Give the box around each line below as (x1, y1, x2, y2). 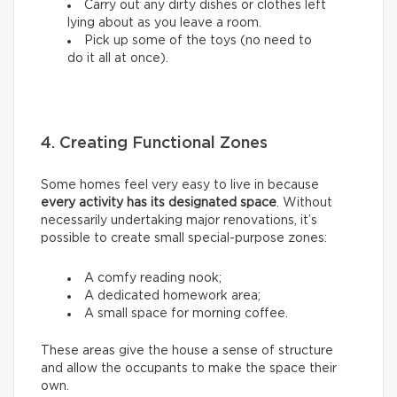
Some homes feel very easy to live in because (41, 179, 319, 192)
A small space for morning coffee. (84, 307, 288, 321)
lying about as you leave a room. (67, 17, 261, 30)
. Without (276, 197, 332, 210)
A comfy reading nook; (84, 272, 222, 285)
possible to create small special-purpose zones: (41, 232, 327, 245)
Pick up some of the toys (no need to (84, 35, 312, 48)
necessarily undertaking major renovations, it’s (41, 214, 317, 228)
